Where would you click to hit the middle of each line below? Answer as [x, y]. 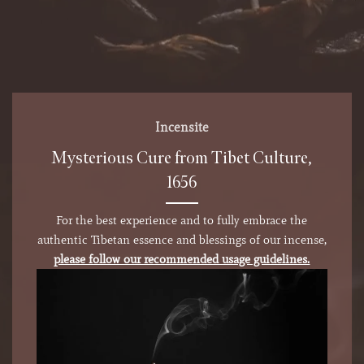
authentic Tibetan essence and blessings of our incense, [182, 240]
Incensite [182, 128]
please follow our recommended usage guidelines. [182, 260]
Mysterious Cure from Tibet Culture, [182, 158]
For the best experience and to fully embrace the [182, 221]
